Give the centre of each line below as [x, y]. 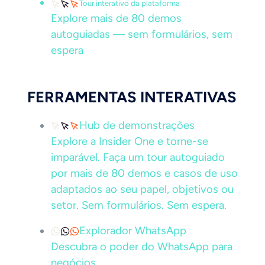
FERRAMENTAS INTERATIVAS [132, 97]
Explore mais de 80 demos [116, 18]
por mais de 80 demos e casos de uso [144, 173]
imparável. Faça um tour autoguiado [138, 157]
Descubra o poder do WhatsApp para [142, 247]
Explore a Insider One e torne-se [130, 141]
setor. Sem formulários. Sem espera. [139, 205]
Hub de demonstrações [137, 125]
